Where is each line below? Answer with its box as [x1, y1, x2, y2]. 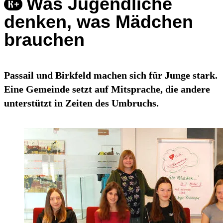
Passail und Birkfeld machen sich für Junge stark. [4, 70, 218, 81]
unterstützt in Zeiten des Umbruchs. [4, 98, 159, 109]
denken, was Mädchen [4, 11, 193, 32]
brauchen [4, 29, 85, 50]
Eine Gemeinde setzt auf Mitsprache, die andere [4, 84, 210, 95]
